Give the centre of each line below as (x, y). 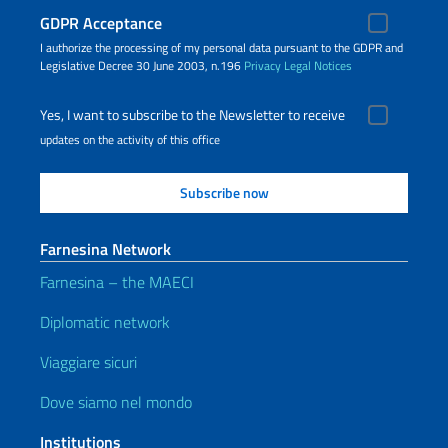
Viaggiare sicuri (88, 362)
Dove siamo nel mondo (116, 402)
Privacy (262, 65)
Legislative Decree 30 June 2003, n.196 (142, 65)
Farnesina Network (105, 249)
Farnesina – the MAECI (117, 282)
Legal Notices (318, 65)
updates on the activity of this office (130, 139)
